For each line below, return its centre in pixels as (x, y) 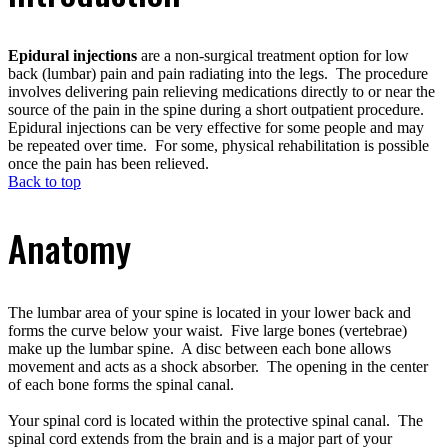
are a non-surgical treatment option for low (273, 56)
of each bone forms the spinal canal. (123, 385)
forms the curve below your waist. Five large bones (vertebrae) (207, 331)
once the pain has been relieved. (108, 164)
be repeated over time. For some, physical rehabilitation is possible (218, 146)
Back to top (44, 182)
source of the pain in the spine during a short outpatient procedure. (218, 110)
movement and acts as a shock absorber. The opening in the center (218, 367)
